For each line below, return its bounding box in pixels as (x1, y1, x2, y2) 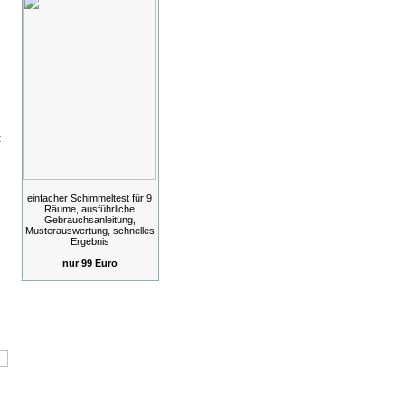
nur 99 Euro (61, 257, 118, 268)
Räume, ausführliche (44, 202, 135, 214)
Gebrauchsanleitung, (43, 213, 136, 225)
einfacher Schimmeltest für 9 (27, 192, 152, 203)
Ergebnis (70, 235, 109, 247)
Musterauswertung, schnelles (24, 224, 155, 236)
